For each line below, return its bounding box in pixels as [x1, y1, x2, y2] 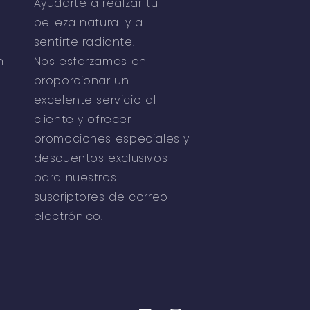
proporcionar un [33, 73, 129, 89]
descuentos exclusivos [33, 150, 168, 167]
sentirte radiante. [33, 34, 135, 51]
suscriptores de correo [33, 189, 168, 206]
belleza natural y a [33, 15, 143, 31]
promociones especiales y [33, 131, 190, 147]
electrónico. [33, 208, 103, 225]
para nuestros [33, 170, 117, 186]
